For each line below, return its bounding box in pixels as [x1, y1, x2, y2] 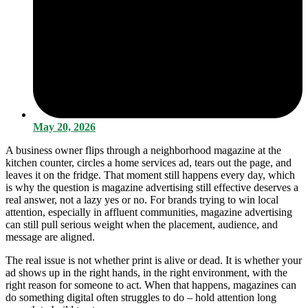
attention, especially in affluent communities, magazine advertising [5, 206, 292, 218]
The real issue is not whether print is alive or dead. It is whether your [5, 254, 302, 266]
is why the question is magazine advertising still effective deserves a [5, 181, 298, 193]
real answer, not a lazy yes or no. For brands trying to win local [5, 193, 278, 206]
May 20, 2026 [33, 120, 96, 133]
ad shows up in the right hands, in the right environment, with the [5, 266, 287, 278]
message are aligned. [5, 230, 95, 243]
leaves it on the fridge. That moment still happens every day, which [5, 168, 295, 181]
